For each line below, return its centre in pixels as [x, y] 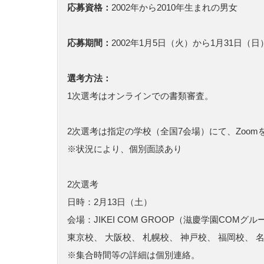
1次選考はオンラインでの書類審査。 [140, 96]
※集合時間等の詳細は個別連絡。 [133, 255]
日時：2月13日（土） [110, 202]
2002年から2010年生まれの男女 [174, 7]
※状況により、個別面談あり [125, 149]
